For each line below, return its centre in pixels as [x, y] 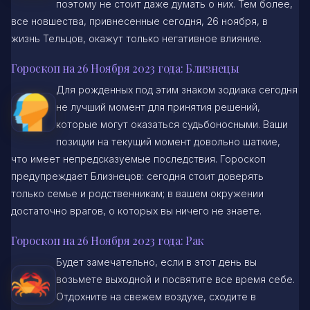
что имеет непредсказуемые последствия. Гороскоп [138, 159]
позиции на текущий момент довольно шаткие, [168, 142]
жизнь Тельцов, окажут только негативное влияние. [136, 39]
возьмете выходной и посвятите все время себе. [175, 280]
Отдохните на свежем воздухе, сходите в [156, 297]
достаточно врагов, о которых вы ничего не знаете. [136, 211]
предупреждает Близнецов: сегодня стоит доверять [137, 176]
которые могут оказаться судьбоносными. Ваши [172, 125]
